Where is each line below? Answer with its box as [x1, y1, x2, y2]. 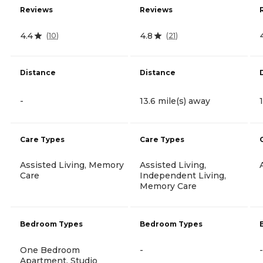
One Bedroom [20, 244, 80, 255]
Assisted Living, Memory [20, 159, 124, 170]
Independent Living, [140, 170, 226, 181]
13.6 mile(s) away [140, 95, 210, 106]
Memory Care [140, 180, 197, 191]
